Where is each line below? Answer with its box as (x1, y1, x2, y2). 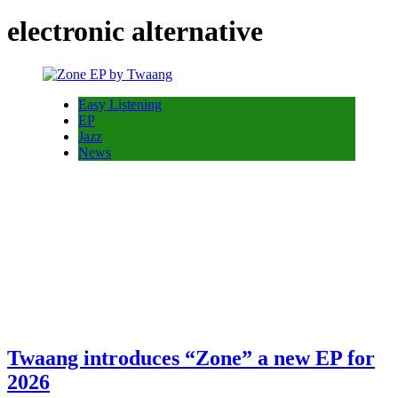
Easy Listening (78, 97, 162, 112)
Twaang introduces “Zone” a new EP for (7, 346, 375, 370)
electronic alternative (7, 14, 263, 47)
